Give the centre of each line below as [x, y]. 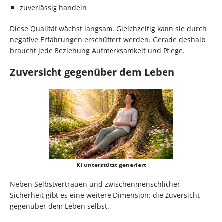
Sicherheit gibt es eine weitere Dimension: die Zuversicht [105, 195]
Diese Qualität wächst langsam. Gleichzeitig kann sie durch [108, 29]
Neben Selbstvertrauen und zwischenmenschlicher [95, 184]
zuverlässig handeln [53, 8]
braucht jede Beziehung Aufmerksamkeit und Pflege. [97, 51]
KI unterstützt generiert [111, 165]
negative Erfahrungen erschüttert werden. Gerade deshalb [108, 40]
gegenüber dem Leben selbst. [59, 206]
